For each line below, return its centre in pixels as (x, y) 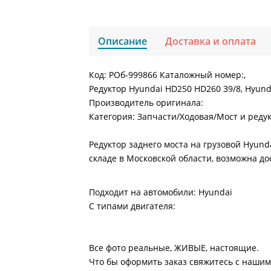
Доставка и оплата (211, 41)
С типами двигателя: (132, 206)
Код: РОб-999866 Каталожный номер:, (168, 75)
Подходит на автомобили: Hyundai (161, 192)
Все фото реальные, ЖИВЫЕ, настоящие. (174, 248)
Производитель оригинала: (146, 103)
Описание (123, 41)
